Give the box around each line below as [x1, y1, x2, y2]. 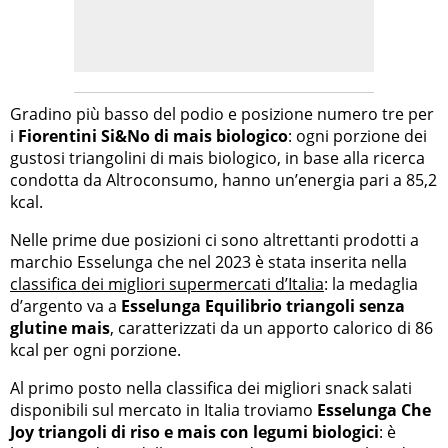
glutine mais [10, 316, 110, 339]
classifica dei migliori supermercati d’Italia [10, 272, 324, 295]
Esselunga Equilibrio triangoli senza [121, 294, 405, 317]
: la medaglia [324, 272, 418, 295]
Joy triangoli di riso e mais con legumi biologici [10, 420, 379, 443]
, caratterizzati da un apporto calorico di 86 [110, 316, 433, 339]
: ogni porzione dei [288, 124, 427, 147]
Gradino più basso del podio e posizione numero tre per [10, 102, 434, 125]
